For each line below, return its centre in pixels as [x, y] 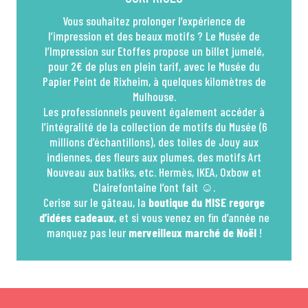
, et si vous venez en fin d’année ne [191, 217]
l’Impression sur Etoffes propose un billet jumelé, [154, 51]
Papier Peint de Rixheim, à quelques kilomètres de [154, 81]
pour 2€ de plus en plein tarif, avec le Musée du [154, 66]
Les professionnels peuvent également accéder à [154, 111]
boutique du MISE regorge [207, 202]
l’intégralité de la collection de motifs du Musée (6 [154, 126]
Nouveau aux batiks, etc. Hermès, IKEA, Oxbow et [154, 172]
